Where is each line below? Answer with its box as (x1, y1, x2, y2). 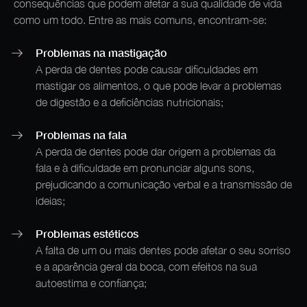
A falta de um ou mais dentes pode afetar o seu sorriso (36, 243, 291, 256)
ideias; (36, 194, 65, 207)
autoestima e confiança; (36, 276, 147, 289)
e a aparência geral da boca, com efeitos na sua (36, 260, 257, 273)
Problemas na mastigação (36, 45, 167, 59)
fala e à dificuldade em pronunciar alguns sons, (36, 161, 254, 174)
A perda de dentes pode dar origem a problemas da (36, 145, 275, 158)
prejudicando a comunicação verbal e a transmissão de (36, 177, 292, 191)
